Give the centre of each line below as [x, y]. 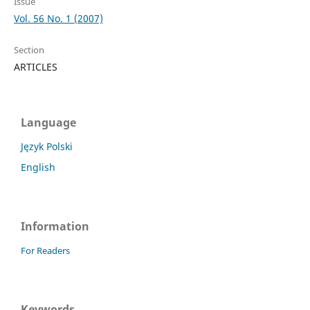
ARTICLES [35, 67]
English [38, 167]
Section [29, 50]
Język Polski [47, 147]
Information [55, 227]
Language [48, 123]
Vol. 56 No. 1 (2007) [58, 19]
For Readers [45, 251]
